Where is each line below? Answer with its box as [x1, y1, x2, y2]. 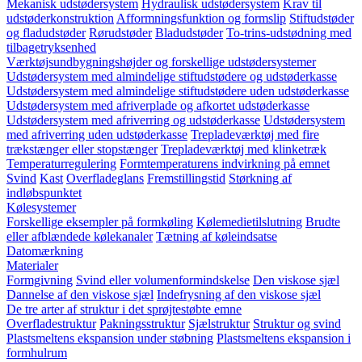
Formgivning [6, 273, 73, 287]
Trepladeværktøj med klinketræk [161, 142, 326, 156]
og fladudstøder [6, 26, 86, 40]
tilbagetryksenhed [6, 40, 96, 54]
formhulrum [6, 346, 67, 360]
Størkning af [229, 171, 292, 185]
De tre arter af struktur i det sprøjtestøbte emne [6, 302, 242, 316]
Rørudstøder [89, 26, 152, 40]
